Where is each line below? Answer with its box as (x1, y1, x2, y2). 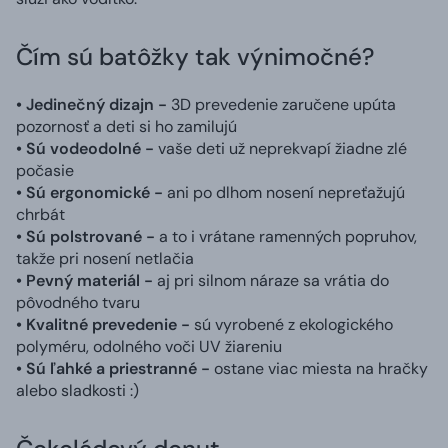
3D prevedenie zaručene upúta (167, 93, 396, 115)
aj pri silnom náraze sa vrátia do (157, 269, 389, 291)
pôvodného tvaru (16, 291, 140, 313)
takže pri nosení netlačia (16, 247, 194, 269)
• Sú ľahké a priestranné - (16, 357, 210, 379)
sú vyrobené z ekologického (194, 313, 393, 335)
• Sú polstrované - (16, 225, 155, 247)
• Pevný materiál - (16, 269, 157, 291)
